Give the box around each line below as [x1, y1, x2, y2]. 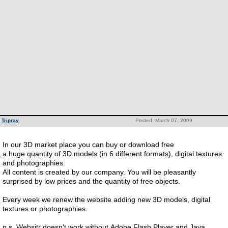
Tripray [2, 118, 19, 123]
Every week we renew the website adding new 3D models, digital [3, 195, 210, 204]
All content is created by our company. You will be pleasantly [3, 168, 196, 176]
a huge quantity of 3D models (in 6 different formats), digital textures [3, 150, 222, 158]
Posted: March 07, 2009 [135, 118, 192, 123]
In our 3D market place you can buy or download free [3, 140, 176, 149]
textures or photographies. [3, 205, 90, 213]
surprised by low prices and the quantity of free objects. [3, 177, 182, 185]
